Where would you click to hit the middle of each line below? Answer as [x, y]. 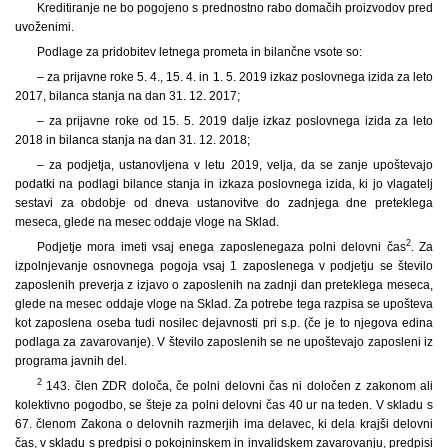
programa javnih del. [71, 360]
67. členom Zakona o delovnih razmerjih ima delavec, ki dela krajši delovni [224, 423]
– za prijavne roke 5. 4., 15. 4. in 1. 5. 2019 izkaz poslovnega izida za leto [234, 76]
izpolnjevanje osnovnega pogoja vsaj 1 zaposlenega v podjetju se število [224, 265]
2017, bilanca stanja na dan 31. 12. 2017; [127, 95]
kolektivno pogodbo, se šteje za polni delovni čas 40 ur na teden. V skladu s [224, 404]
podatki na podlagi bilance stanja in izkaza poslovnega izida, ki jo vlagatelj [224, 183]
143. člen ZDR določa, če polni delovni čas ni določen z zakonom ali [237, 385]
